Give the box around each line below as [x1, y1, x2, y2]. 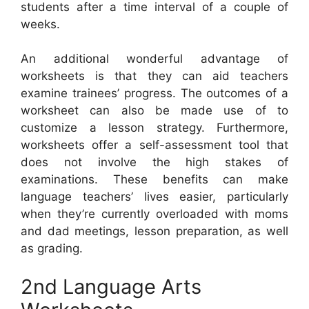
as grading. [21, 241, 83, 256]
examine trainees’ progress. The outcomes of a [21, 86, 288, 101]
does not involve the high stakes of [21, 155, 288, 170]
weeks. [21, 17, 60, 31]
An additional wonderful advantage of [21, 52, 288, 66]
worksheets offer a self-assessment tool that [21, 138, 288, 152]
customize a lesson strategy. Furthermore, [21, 121, 288, 135]
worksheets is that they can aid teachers [21, 69, 288, 83]
